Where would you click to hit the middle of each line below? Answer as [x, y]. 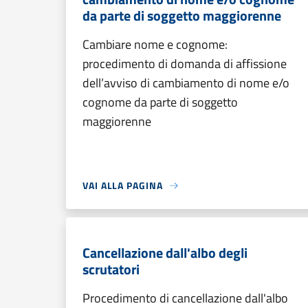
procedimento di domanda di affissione [185, 64]
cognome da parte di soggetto [160, 102]
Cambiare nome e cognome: [155, 44]
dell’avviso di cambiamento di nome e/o [186, 83]
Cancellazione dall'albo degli [165, 253]
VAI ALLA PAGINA [123, 185]
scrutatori [111, 269]
